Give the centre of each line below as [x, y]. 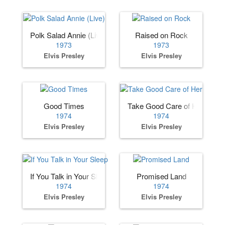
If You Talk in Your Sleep [70, 176]
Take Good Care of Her [166, 105]
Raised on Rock [161, 35]
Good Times [64, 105]
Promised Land [161, 176]
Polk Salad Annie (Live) [68, 35]
